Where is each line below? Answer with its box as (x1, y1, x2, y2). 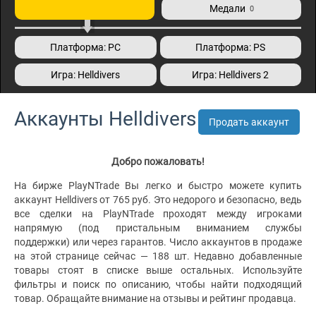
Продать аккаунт (209, 116, 289, 128)
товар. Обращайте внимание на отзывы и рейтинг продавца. (14, 293, 296, 304)
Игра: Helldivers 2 (192, 69, 269, 80)
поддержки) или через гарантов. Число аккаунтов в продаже (14, 236, 302, 248)
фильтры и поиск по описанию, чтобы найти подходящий (14, 279, 302, 290)
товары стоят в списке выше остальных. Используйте (14, 265, 302, 276)
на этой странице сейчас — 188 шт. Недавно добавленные (14, 250, 302, 262)
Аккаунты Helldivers (14, 107, 196, 130)
